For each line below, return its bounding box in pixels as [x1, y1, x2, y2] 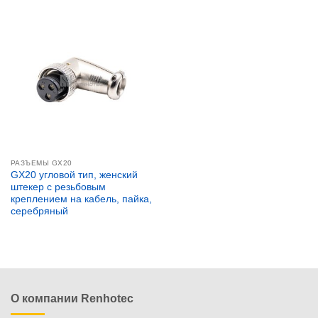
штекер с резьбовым [10, 182, 106, 193]
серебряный [10, 206, 68, 217]
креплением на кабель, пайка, [10, 194, 152, 205]
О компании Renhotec [11, 292, 133, 305]
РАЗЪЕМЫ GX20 [10, 158, 72, 167]
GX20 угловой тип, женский [10, 170, 138, 181]
